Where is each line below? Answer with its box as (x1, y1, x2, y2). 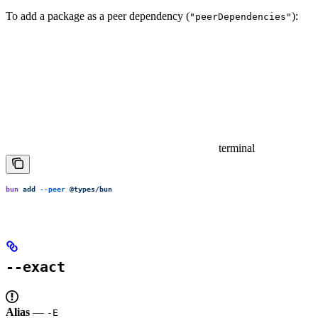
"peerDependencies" (190, 11, 292, 22)
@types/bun (65, 185, 112, 194)
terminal (219, 142, 255, 154)
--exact (6, 258, 65, 275)
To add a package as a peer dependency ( (6, 10, 190, 22)
